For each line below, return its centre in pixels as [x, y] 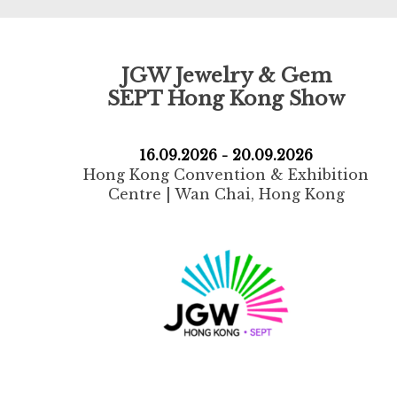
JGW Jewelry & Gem [226, 76]
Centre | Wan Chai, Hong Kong [226, 194]
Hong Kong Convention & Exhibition [226, 174]
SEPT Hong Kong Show [226, 99]
